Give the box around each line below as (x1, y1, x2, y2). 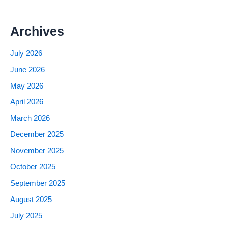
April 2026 (10, 98, 43, 106)
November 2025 (10, 147, 64, 155)
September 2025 (10, 179, 65, 188)
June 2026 (10, 65, 45, 74)
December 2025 (10, 130, 64, 139)
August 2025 (10, 195, 52, 204)
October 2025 (10, 163, 55, 172)
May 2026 (10, 81, 43, 90)
